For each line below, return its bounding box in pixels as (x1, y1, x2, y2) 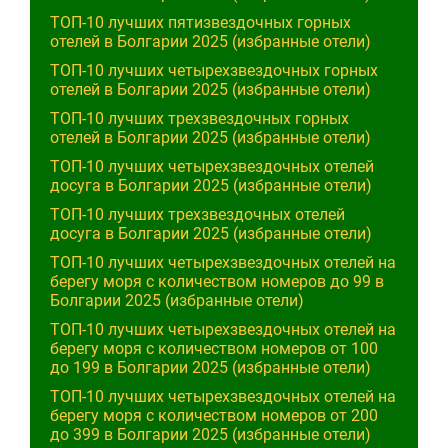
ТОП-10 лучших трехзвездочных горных (50, 109, 349, 128)
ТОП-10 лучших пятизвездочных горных (50, 13, 351, 32)
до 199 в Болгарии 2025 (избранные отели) (50, 358, 371, 377)
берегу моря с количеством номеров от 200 (50, 406, 378, 425)
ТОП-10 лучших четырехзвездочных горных (50, 61, 378, 80)
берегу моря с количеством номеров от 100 (50, 339, 378, 358)
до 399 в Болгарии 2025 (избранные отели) (50, 425, 371, 444)
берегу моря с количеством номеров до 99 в (50, 272, 384, 291)
